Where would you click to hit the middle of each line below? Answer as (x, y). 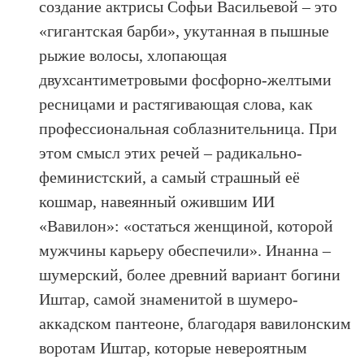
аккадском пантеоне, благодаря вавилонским (195, 323)
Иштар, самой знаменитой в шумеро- (169, 299)
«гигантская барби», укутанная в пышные (184, 30)
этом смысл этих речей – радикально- (171, 152)
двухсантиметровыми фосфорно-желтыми (186, 79)
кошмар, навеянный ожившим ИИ (157, 201)
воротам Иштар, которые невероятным (173, 347)
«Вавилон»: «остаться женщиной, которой (186, 225)
